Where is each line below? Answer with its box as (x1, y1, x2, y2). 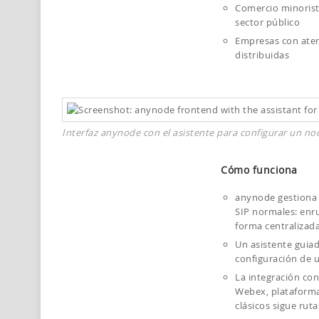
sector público (235, 16, 300, 28)
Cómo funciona (221, 163, 298, 177)
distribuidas (235, 48, 290, 61)
